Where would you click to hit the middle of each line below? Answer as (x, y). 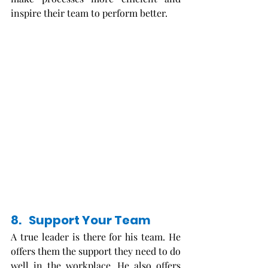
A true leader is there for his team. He (96, 236)
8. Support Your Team (81, 220)
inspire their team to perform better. (90, 13)
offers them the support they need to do (96, 251)
